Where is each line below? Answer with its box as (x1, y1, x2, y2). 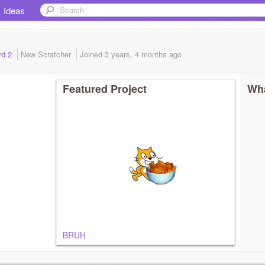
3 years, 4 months (105, 49, 167, 60)
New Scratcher (21, 49, 73, 60)
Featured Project (63, 81, 147, 96)
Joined (80, 49, 105, 60)
